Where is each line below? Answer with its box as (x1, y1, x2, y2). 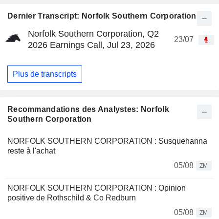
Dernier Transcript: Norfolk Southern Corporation (7, 12, 197, 21)
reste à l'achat (7, 147, 55, 155)
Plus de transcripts (13, 69, 77, 78)
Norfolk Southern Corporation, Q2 (28, 29, 159, 39)
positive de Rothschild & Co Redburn (7, 194, 136, 202)
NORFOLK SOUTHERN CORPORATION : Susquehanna (7, 137, 207, 146)
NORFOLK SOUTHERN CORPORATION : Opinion (7, 184, 186, 193)
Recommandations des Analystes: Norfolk (7, 105, 169, 114)
